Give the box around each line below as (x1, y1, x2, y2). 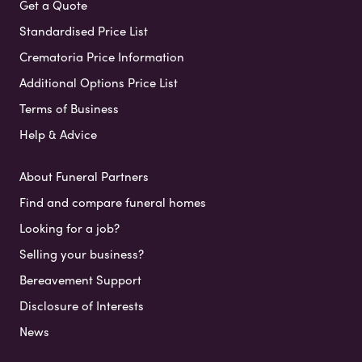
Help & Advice (19, 125, 97, 144)
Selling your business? (19, 245, 144, 263)
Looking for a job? (19, 219, 120, 238)
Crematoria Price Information (19, 48, 184, 66)
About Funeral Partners (19, 167, 149, 186)
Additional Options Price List (19, 74, 178, 92)
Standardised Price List (19, 22, 148, 40)
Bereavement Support (19, 271, 141, 289)
